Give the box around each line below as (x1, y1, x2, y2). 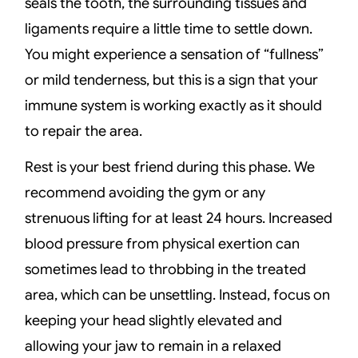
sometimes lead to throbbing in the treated (25, 260, 307, 278)
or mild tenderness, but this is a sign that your (25, 71, 319, 89)
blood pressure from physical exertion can (25, 234, 300, 253)
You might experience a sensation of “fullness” (25, 46, 324, 64)
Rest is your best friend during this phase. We (25, 157, 316, 176)
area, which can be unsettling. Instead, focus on (25, 285, 331, 304)
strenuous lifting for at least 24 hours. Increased (25, 209, 333, 227)
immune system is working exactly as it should (25, 97, 323, 115)
